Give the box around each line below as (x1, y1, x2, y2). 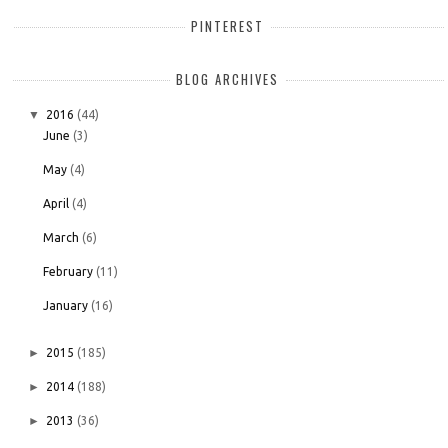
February (42, 265, 93, 279)
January (42, 299, 88, 313)
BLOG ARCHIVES (176, 70, 280, 90)
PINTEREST (191, 16, 265, 36)
